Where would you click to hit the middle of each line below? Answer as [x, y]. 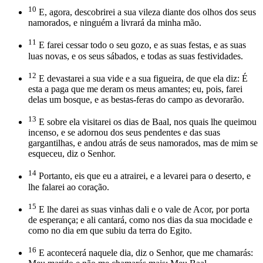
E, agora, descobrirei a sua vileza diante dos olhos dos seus [146, 12]
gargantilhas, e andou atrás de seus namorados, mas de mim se [143, 143]
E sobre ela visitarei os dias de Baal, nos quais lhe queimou [146, 122]
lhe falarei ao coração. [69, 187]
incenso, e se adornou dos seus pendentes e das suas [124, 133]
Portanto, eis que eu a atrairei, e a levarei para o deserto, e [144, 176]
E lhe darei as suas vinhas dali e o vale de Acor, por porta [143, 209]
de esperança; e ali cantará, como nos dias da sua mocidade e [140, 220]
